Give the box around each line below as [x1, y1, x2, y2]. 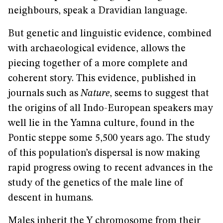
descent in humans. [8, 193, 93, 203]
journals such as [8, 89, 81, 99]
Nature [81, 89, 110, 99]
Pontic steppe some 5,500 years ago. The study [8, 133, 210, 143]
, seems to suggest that [110, 89, 209, 99]
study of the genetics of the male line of [8, 178, 183, 188]
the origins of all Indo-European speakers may [8, 104, 213, 113]
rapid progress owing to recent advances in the [8, 163, 213, 173]
